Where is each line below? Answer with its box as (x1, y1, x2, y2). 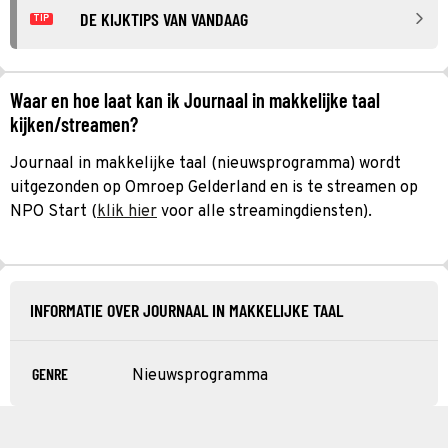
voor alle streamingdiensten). (157, 201, 372, 222)
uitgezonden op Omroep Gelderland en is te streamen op (10, 177, 418, 198)
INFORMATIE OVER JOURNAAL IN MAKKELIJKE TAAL (30, 298, 343, 321)
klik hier (97, 201, 157, 222)
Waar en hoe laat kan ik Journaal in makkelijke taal (10, 87, 380, 112)
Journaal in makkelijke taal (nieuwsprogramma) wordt (10, 153, 401, 174)
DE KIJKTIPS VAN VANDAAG (80, 7, 248, 30)
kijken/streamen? (10, 111, 138, 136)
